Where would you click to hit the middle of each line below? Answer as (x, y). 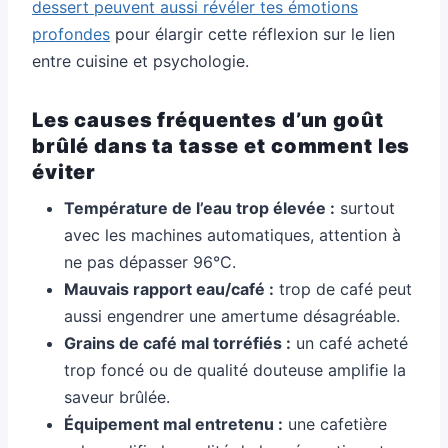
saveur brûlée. (117, 396)
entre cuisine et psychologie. (140, 60)
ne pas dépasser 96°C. (150, 261)
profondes (71, 33)
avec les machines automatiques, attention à (232, 234)
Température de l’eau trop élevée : (199, 207)
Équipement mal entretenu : (173, 423)
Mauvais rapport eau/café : (169, 288)
